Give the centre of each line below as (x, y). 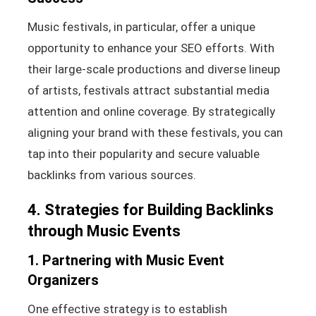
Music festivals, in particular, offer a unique (141, 26)
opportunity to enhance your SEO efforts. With (151, 48)
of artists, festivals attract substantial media (148, 90)
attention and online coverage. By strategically (151, 111)
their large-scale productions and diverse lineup (153, 69)
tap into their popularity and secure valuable (143, 153)
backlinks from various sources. (111, 175)
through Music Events (104, 231)
